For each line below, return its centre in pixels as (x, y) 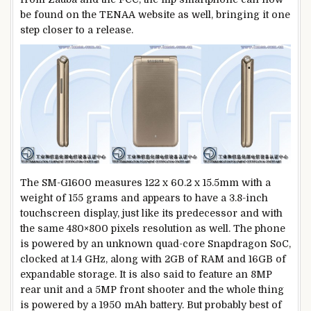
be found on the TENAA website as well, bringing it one (155, 14)
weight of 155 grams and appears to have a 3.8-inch (144, 198)
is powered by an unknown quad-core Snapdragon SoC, (155, 244)
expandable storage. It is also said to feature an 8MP (146, 275)
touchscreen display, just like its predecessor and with (151, 213)
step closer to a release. (77, 30)
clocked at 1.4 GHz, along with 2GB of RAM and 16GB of (153, 259)
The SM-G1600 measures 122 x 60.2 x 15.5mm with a (145, 183)
